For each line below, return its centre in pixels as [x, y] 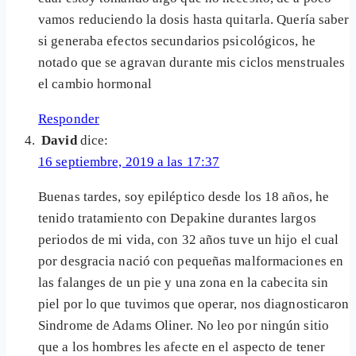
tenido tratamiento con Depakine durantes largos [177, 219]
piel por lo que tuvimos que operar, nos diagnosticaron [194, 304]
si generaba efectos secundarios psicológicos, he [177, 41]
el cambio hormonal [95, 84]
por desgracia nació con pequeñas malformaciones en [191, 261]
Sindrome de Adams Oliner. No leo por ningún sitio [184, 326]
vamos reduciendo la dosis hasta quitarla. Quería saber [194, 20]
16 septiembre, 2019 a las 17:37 [129, 162]
